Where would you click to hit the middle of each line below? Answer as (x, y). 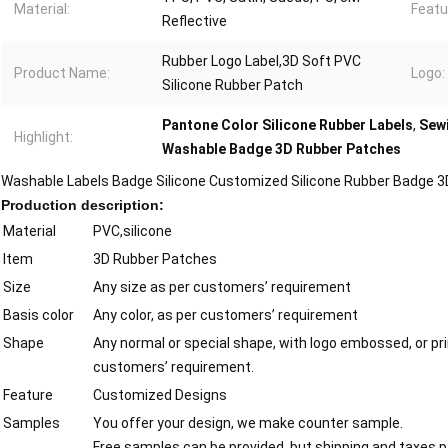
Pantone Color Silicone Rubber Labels (287, 125)
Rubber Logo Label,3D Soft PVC (261, 61)
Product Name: (62, 73)
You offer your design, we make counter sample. (248, 423)
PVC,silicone (132, 231)
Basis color (38, 315)
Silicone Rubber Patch (232, 85)
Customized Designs (160, 395)
